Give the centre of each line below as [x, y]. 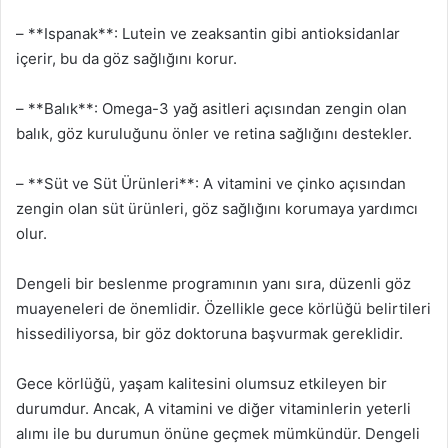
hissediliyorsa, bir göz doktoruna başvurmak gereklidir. [209, 333]
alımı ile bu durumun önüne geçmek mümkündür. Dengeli [218, 433]
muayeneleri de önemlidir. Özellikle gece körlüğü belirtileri [223, 308]
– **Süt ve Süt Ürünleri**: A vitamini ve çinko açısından [211, 183]
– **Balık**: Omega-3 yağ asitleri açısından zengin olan [211, 108]
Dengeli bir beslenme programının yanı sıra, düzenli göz [213, 283]
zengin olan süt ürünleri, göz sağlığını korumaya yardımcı [217, 208]
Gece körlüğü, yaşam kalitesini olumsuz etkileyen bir [201, 383]
